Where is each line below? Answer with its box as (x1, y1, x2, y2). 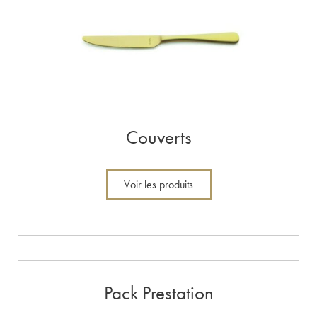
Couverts (125, 125, 192, 150)
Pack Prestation (103, 280, 214, 306)
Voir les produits (124, 176, 193, 192)
